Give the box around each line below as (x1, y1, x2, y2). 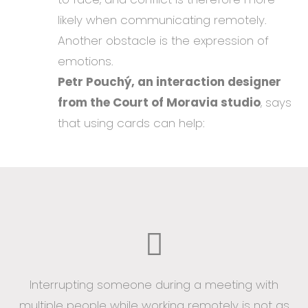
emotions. (58, 52, 113, 69)
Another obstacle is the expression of (58, 32, 269, 49)
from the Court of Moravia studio (58, 93, 261, 111)
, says (261, 93, 291, 111)
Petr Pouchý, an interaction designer (58, 73, 281, 90)
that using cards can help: (58, 114, 208, 131)
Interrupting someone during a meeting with (30, 276, 278, 294)
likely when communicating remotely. (58, 11, 267, 28)
